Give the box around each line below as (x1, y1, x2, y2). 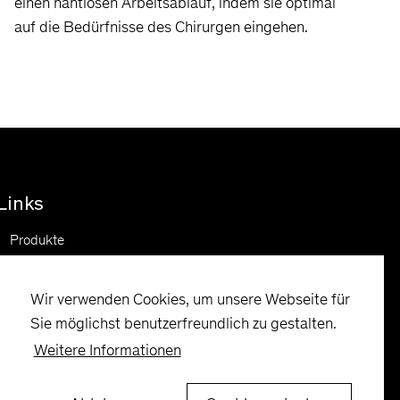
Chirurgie (10, 253, 62, 270)
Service (10, 274, 53, 291)
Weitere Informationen (33, 340, 181, 361)
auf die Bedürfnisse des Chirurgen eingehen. (14, 16, 308, 37)
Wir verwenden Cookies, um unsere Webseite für (30, 288, 350, 309)
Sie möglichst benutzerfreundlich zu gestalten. (30, 312, 337, 333)
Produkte (10, 231, 64, 248)
